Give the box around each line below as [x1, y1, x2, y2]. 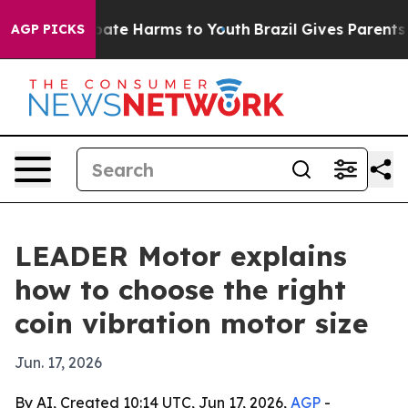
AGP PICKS [11, 21, 85, 37]
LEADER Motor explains [15, 239, 347, 273]
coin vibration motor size [15, 306, 368, 341]
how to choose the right [15, 272, 346, 307]
